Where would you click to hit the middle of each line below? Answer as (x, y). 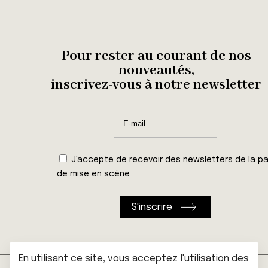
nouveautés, (156, 70)
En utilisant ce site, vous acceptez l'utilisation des (134, 259)
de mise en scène (94, 174)
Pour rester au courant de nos (156, 56)
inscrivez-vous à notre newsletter (156, 85)
